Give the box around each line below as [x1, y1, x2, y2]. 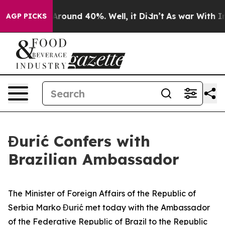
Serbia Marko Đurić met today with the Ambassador [8, 202, 210, 212]
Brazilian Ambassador [8, 150, 179, 169]
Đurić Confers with [8, 132, 150, 151]
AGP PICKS [6, 12, 47, 21]
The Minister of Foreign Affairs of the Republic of [8, 188, 196, 198]
